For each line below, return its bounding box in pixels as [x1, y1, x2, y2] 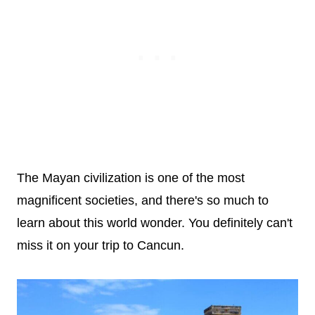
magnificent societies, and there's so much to [17, 193, 269, 207]
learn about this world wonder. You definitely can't [17, 215, 292, 230]
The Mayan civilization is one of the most [17, 170, 245, 185]
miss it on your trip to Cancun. [17, 238, 184, 252]
